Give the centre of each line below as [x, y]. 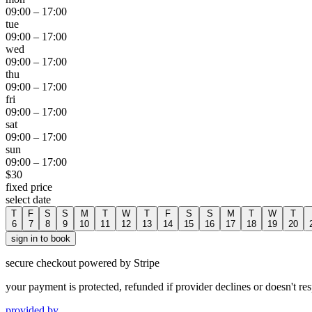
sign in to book [41, 238]
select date [28, 199]
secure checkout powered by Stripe [83, 263]
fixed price [29, 187]
